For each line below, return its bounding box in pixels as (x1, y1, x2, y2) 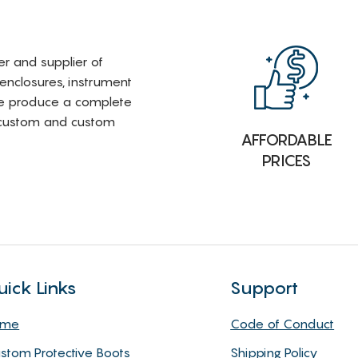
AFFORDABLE (240, 130, 332, 150)
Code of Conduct (230, 315, 335, 332)
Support (230, 276, 299, 298)
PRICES (261, 151, 311, 171)
